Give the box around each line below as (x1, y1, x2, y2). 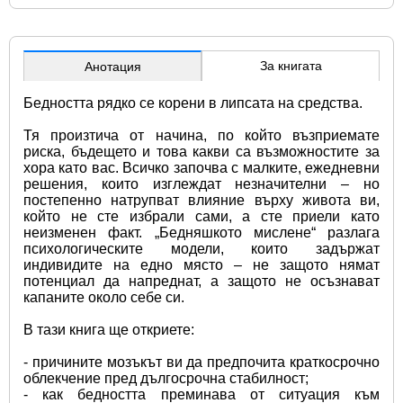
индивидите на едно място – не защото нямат (23, 256, 380, 273)
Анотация (84, 58, 141, 74)
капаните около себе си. (23, 289, 184, 305)
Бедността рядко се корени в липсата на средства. (23, 94, 363, 111)
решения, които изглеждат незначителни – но (23, 175, 380, 192)
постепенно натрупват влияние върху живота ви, (23, 192, 380, 208)
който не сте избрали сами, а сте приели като (23, 208, 380, 224)
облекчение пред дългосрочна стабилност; (23, 370, 309, 386)
